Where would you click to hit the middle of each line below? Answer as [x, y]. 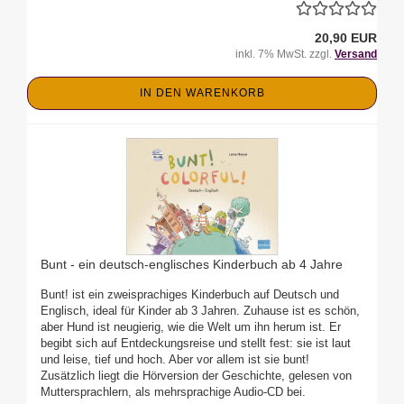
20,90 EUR [346, 38]
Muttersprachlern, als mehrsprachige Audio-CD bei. [173, 392]
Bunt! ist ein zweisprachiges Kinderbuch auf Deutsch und [190, 295]
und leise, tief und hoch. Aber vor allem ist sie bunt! [175, 360]
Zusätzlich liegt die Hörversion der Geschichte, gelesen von [196, 376]
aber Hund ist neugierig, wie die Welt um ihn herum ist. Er [191, 327]
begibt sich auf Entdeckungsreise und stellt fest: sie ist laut [196, 344]
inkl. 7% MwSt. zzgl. [285, 55]
